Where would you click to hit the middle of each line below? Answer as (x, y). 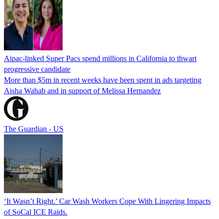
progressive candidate (37, 69)
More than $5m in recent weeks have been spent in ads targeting (103, 80)
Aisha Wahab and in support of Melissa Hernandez (82, 90)
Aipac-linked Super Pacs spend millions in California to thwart (100, 58)
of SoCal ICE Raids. (36, 212)
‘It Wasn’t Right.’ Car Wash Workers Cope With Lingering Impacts (107, 201)
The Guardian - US (34, 129)
